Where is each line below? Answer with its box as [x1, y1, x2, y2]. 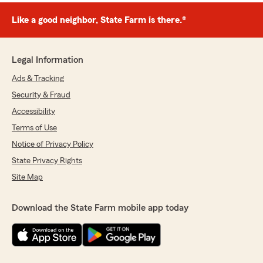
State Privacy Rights [12, 157, 82, 166]
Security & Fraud [12, 91, 70, 100]
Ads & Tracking [12, 75, 64, 83]
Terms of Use [12, 124, 57, 133]
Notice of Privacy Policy [12, 140, 93, 149]
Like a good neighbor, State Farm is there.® [12, 15, 186, 25]
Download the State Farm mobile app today [12, 203, 188, 213]
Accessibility [12, 107, 55, 116]
